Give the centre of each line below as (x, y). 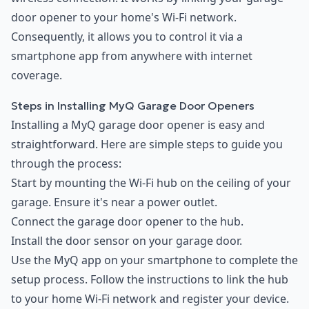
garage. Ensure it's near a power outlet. (114, 202)
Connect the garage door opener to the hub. (127, 222)
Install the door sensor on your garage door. (127, 241)
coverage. (37, 76)
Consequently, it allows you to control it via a (127, 37)
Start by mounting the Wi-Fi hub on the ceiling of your (151, 183)
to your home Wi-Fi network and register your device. (150, 299)
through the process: (66, 164)
